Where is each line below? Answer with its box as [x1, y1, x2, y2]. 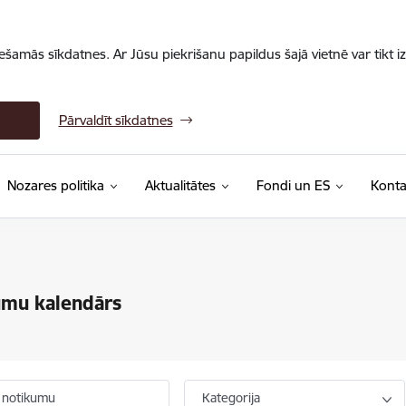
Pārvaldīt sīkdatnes [58, 111, 173, 129]
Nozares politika [6, 177, 104, 194]
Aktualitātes [144, 177, 216, 194]
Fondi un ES [256, 177, 330, 194]
